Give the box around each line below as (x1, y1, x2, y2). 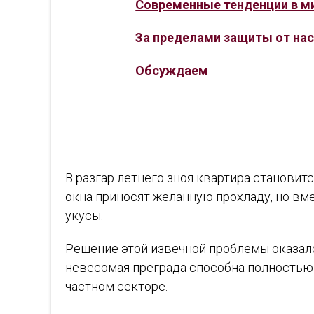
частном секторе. (65, 279, 168, 294)
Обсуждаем (135, 63, 209, 78)
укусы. (65, 208, 104, 223)
